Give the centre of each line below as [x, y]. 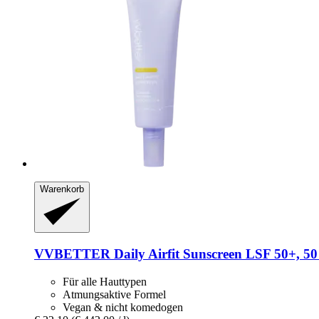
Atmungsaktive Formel [114, 294]
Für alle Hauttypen [105, 281]
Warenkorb [62, 189]
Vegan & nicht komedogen [123, 307]
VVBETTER [72, 254]
